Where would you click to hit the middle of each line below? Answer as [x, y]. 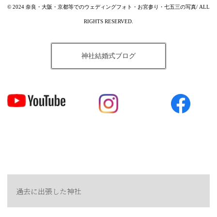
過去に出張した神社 [48, 191]
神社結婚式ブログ [108, 56]
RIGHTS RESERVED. [108, 22]
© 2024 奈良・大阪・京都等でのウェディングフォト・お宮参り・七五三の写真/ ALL [108, 7]
